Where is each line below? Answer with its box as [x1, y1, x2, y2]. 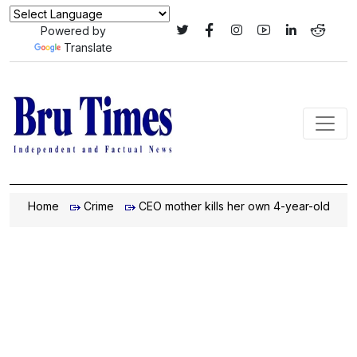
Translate [63, 41, 112, 54]
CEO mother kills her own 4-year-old [139, 199, 330, 213]
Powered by [40, 24, 106, 37]
